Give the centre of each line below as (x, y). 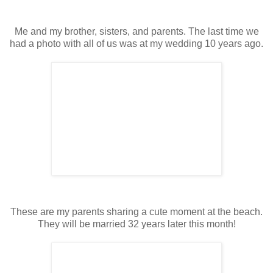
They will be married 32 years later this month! (136, 224)
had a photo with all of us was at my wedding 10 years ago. (136, 43)
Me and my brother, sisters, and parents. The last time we (136, 31)
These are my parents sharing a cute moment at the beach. (136, 211)
